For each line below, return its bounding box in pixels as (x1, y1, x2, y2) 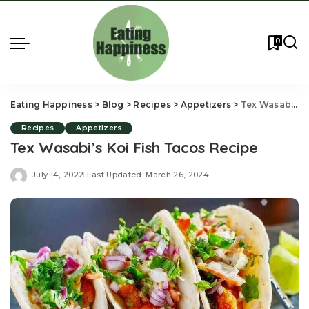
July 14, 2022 (32, 169, 84, 179)
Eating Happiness (10, 99, 92, 110)
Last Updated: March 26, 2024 (87, 169, 210, 179)
